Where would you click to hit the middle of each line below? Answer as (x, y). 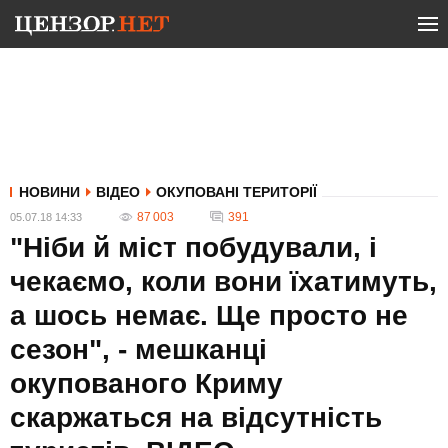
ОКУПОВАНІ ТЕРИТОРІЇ (236, 192)
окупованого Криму (146, 383)
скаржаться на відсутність (196, 417)
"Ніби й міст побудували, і (193, 247)
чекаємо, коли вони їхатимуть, (223, 281)
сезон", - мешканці (138, 349)
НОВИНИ (49, 192)
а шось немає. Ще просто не (209, 315)
